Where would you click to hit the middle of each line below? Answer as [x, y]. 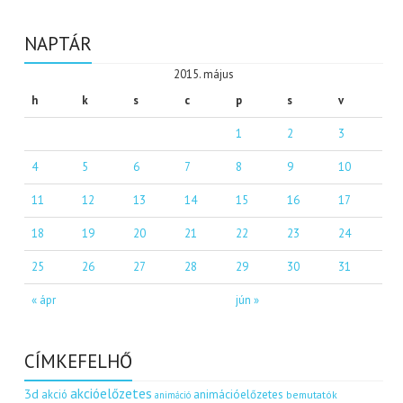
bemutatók [312, 394]
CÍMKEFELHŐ [79, 361]
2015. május [203, 74]
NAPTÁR [58, 43]
